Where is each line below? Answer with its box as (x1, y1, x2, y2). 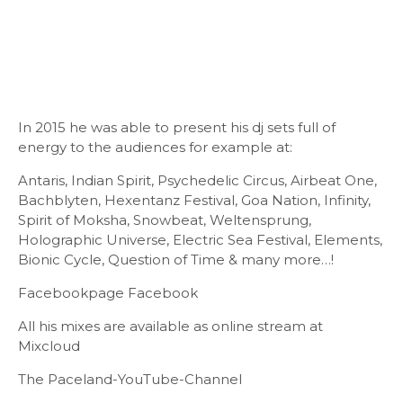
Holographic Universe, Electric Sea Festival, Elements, (18, 230, 382, 248)
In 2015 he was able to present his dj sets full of (18, 118, 336, 136)
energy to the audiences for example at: (18, 138, 292, 156)
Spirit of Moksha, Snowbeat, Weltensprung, (18, 210, 311, 228)
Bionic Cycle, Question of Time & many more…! (18, 250, 334, 268)
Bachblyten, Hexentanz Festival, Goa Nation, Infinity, (18, 191, 371, 209)
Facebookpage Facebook (18, 283, 198, 301)
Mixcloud (18, 336, 80, 354)
